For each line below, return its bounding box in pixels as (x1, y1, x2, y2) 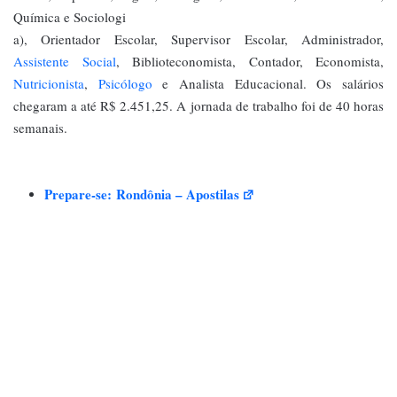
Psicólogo (97, 74, 152, 93)
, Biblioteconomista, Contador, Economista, (115, 52, 384, 71)
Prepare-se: (44, 184, 116, 205)
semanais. (13, 119, 67, 137)
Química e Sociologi (13, 8, 126, 27)
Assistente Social (13, 52, 116, 71)
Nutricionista (13, 74, 84, 93)
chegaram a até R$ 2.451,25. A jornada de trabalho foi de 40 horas (13, 97, 384, 115)
